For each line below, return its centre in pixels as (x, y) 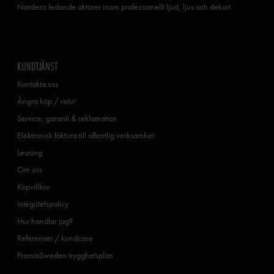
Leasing (30, 152)
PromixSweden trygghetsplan (65, 255)
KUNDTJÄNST (37, 66)
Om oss (30, 169)
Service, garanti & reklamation (67, 118)
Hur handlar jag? (45, 220)
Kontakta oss (38, 83)
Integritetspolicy (43, 203)
